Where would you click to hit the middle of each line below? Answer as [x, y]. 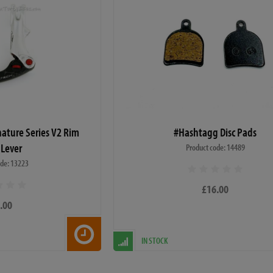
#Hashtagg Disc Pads [215, 132]
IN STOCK [154, 240]
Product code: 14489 [215, 147]
